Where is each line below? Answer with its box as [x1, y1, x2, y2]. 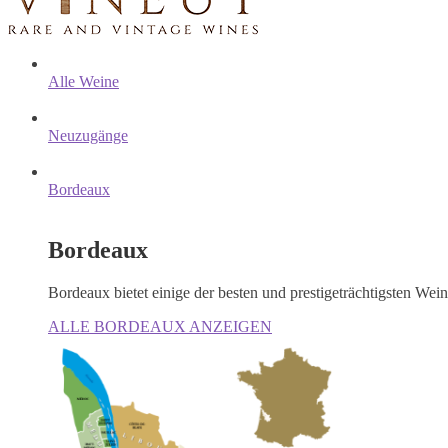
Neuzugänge [48, 126, 128, 144]
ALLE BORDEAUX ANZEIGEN [48, 317, 272, 335]
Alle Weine [48, 72, 119, 90]
